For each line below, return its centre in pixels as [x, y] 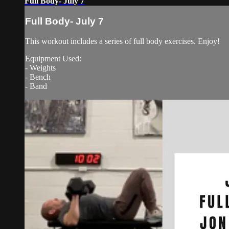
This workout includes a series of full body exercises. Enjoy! [122, 41]
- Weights [40, 67]
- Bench [38, 77]
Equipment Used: [53, 58]
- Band [36, 86]
